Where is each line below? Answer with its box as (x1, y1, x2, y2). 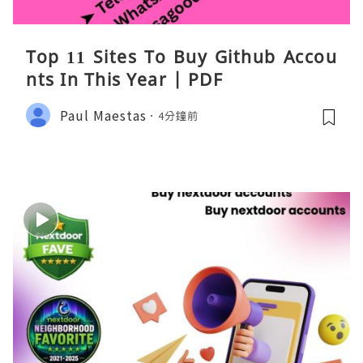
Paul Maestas (60, 105, 147, 125)
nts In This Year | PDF (26, 68, 223, 92)
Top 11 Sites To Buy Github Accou (26, 45, 337, 69)
